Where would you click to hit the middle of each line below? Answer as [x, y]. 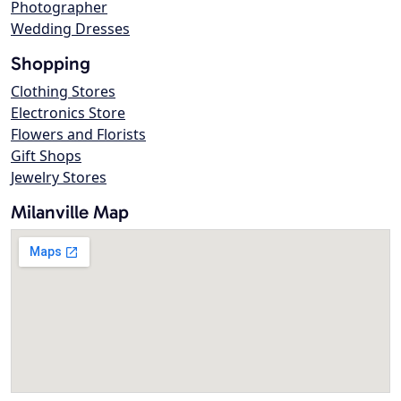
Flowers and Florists [78, 135]
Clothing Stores [63, 92]
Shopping [51, 64]
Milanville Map [70, 212]
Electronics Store [68, 113]
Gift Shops [46, 156]
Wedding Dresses [70, 29]
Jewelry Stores [59, 178]
